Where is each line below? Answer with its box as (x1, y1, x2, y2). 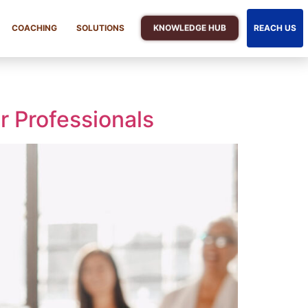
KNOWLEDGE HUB (153, 21, 227, 32)
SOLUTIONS (76, 23, 125, 33)
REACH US (254, 23, 297, 33)
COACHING (12, 23, 58, 33)
